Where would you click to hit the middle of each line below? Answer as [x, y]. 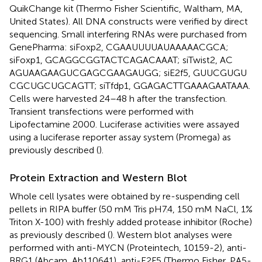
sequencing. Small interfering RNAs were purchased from [128, 34]
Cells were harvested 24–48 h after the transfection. [118, 98]
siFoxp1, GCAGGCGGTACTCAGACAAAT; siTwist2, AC [121, 60]
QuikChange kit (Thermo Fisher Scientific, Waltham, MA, [126, 8]
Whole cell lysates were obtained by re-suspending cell [125, 196]
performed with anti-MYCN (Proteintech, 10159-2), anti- [128, 247]
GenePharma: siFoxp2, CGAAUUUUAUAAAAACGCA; [119, 47]
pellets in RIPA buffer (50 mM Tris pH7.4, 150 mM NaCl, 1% [131, 209]
